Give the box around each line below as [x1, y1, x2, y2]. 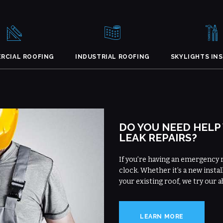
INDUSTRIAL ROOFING [75, 53, 150, 60]
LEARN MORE [140, 213, 184, 220]
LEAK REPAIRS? [119, 131, 197, 144]
